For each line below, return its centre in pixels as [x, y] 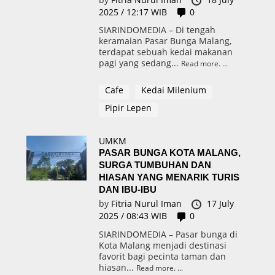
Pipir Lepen [128, 108]
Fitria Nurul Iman [147, 203]
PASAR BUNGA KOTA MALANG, [169, 153]
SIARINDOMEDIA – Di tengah [157, 30]
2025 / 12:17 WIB [133, 12]
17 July [220, 203]
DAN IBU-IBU [127, 189]
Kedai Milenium [173, 90]
